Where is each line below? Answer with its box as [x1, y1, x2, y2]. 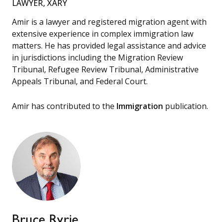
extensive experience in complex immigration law [12, 28, 193, 40]
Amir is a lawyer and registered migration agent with [12, 16, 207, 28]
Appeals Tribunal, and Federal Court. [12, 76, 148, 87]
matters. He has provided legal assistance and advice [12, 40, 206, 52]
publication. [163, 100, 208, 111]
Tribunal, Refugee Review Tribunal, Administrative [12, 64, 199, 75]
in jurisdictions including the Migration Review [12, 52, 183, 63]
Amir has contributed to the [12, 100, 116, 111]
